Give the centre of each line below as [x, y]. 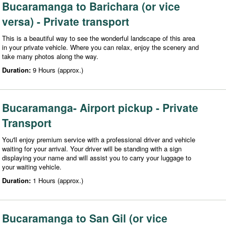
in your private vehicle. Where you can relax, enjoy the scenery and [100, 47]
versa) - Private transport [66, 21]
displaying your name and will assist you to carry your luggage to [97, 157]
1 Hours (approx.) [58, 180]
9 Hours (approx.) [58, 70]
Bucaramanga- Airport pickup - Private [100, 107]
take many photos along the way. [50, 56]
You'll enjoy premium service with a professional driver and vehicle [99, 139]
